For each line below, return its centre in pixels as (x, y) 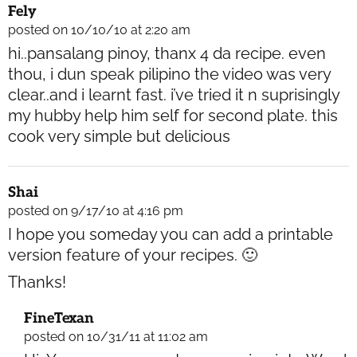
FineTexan (59, 319)
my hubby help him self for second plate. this (173, 116)
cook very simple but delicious (119, 137)
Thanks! (37, 282)
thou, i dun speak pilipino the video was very (169, 75)
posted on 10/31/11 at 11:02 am (116, 337)
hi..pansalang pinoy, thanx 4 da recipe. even (167, 54)
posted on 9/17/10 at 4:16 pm (96, 211)
